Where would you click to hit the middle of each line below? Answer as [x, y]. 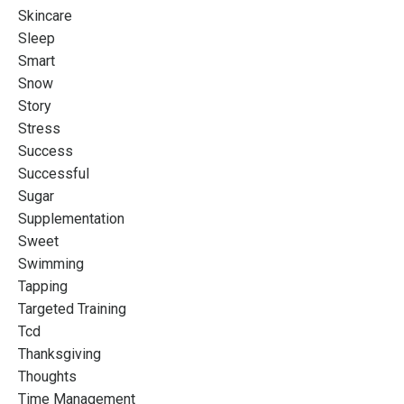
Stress [39, 128]
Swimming [51, 263]
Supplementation [71, 218]
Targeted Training [72, 308]
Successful [54, 173]
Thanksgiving [60, 353]
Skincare [45, 15]
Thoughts [47, 376]
